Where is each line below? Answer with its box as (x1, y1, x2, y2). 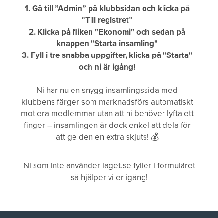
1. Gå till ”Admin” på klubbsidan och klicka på (24, 2, 190, 14)
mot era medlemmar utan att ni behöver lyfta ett (20, 108, 194, 119)
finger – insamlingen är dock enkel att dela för (23, 119, 191, 131)
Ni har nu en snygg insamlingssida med (36, 84, 178, 96)
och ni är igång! (79, 61, 135, 73)
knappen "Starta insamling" (56, 37, 158, 49)
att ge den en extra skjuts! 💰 (55, 131, 159, 143)
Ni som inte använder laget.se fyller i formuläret (23, 160, 195, 171)
